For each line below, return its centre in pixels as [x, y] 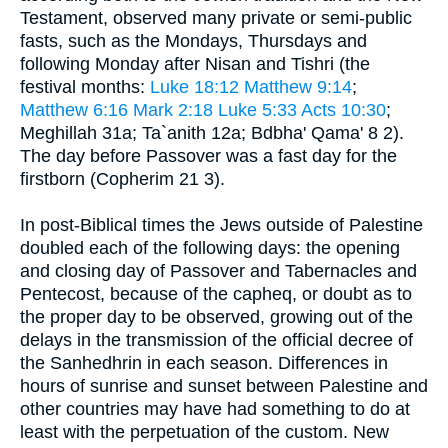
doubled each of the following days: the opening [210, 247]
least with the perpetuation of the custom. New [204, 431]
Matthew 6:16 [74, 109]
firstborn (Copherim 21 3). [122, 178]
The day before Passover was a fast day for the [208, 155]
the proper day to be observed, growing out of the [216, 316]
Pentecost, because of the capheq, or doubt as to [216, 293]
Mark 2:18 [173, 109]
